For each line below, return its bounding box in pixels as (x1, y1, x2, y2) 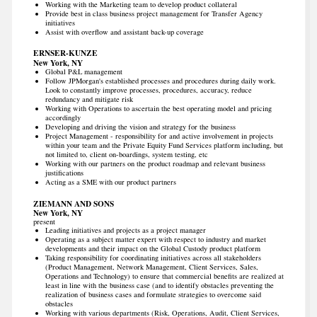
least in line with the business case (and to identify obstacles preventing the (45, 280, 274, 291)
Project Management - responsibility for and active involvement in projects (45, 130, 273, 141)
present (33, 217, 56, 227)
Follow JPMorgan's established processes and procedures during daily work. (45, 75, 276, 86)
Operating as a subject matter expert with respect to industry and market (45, 234, 266, 245)
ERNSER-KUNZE (33, 47, 98, 59)
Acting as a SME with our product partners (45, 176, 176, 187)
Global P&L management (45, 66, 122, 76)
